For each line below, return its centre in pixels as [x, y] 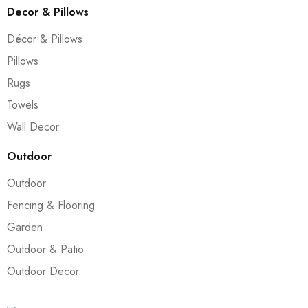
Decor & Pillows [48, 12]
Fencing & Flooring [51, 205]
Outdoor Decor [43, 271]
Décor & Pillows [45, 39]
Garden [25, 227]
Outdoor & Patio [45, 249]
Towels [23, 105]
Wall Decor [33, 127]
